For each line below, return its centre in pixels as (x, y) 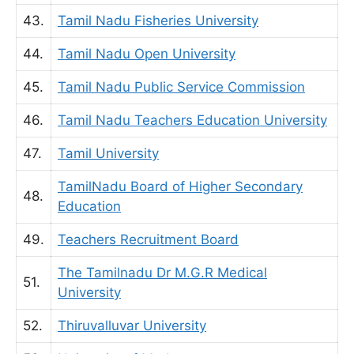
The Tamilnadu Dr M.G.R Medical (162, 273)
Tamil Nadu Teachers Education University (192, 120)
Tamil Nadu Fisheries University (158, 21)
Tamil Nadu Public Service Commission (181, 87)
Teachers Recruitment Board (148, 239)
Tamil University (108, 153)
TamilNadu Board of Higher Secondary (180, 186)
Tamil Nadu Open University (147, 54)
